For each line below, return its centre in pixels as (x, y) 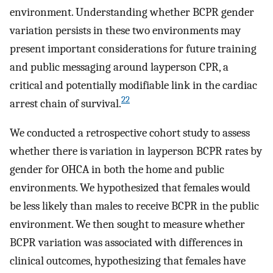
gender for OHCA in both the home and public (117, 170)
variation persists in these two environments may (125, 30)
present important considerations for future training (133, 48)
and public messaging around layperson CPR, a (119, 67)
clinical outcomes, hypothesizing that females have (128, 261)
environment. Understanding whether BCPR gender (132, 12)
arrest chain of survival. (66, 103)
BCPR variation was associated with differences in (126, 243)
